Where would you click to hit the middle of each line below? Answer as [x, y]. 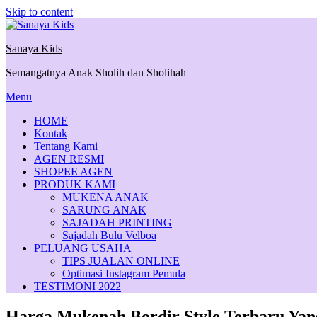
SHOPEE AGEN [73, 172]
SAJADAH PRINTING [117, 223]
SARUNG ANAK [104, 210]
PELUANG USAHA [83, 248]
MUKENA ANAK [105, 197]
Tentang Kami [66, 146]
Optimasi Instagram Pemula [124, 273]
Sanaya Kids [34, 48]
